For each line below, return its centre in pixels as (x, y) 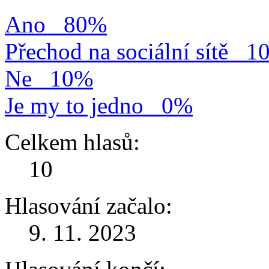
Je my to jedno (74, 106)
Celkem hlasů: (72, 142)
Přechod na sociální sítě (116, 52)
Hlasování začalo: (89, 206)
